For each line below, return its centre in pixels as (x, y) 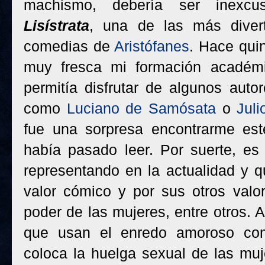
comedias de (69, 46)
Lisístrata (56, 25)
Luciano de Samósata (141, 108)
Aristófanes (152, 46)
